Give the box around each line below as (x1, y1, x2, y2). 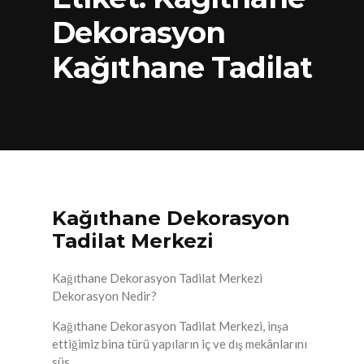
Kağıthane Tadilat (52, 50, 312, 86)
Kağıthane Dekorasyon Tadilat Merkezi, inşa (52, 318, 288, 334)
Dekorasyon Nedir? (52, 288, 157, 304)
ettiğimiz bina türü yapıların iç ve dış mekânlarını (52, 336, 307, 352)
